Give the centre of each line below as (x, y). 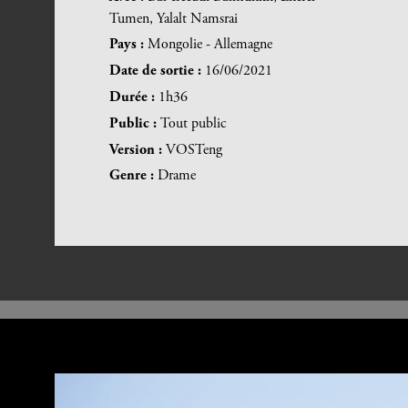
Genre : (133, 176)
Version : (138, 150)
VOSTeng (194, 150)
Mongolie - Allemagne (210, 45)
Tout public (193, 123)
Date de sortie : (157, 71)
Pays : (128, 45)
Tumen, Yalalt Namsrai (173, 19)
